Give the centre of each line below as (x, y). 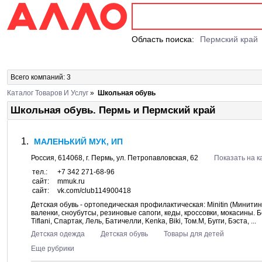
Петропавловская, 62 (163, 158)
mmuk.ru (71, 181)
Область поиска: (163, 39)
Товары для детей (194, 234)
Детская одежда (58, 234)
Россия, (44, 158)
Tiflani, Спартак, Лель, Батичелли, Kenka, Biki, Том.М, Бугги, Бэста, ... (144, 221)
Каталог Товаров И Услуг (48, 93)
